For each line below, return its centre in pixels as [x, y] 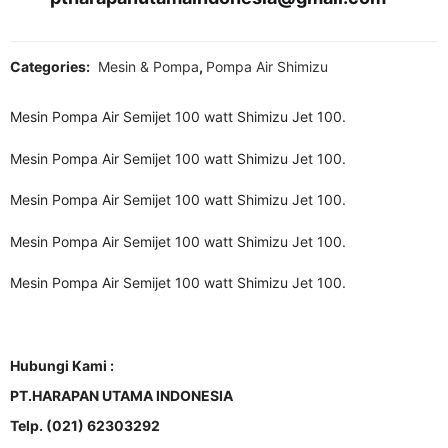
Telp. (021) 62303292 [85, 425]
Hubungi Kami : [62, 365]
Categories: [51, 66]
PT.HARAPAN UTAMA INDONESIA [121, 395]
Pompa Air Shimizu [267, 66]
